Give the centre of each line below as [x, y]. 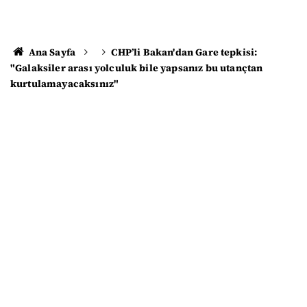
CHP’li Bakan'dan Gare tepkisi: [184, 52]
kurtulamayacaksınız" [65, 84]
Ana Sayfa [51, 52]
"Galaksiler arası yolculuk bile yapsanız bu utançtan [137, 68]
